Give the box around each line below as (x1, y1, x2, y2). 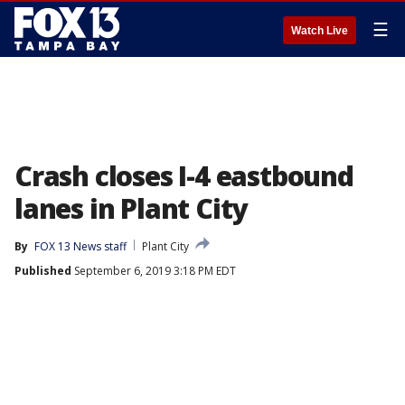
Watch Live (291, 24, 348, 37)
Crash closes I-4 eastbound (14, 157, 353, 194)
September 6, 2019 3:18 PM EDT (71, 263, 236, 278)
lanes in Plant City (14, 190, 248, 227)
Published (14, 263, 71, 278)
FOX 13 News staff (34, 239, 127, 254)
